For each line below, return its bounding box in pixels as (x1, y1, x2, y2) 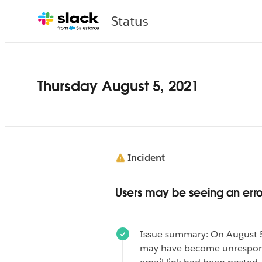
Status (111, 12, 149, 29)
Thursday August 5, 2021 (37, 77, 199, 96)
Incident (127, 151, 165, 164)
